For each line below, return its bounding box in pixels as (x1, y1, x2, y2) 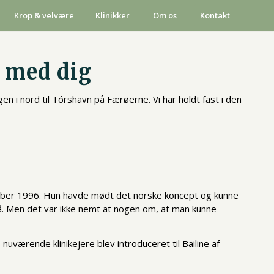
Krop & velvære (14, 10, 74, 21)
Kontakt (200, 10, 230, 21)
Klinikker (95, 10, 130, 21)
